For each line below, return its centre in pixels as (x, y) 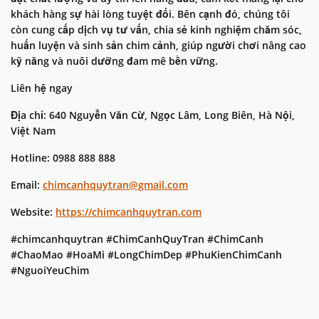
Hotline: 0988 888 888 (63, 158)
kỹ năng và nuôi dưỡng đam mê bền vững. (114, 61)
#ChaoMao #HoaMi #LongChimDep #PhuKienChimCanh (146, 255)
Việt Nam (33, 131)
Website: (33, 212)
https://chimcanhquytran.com (129, 212)
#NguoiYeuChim (50, 271)
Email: (27, 185)
